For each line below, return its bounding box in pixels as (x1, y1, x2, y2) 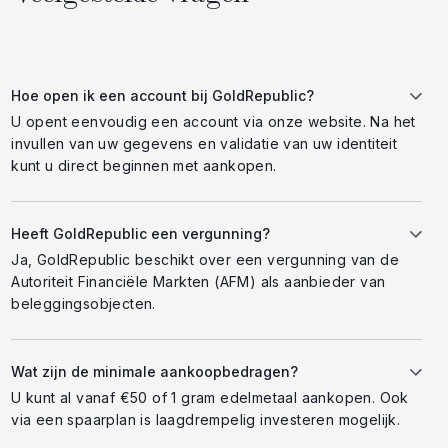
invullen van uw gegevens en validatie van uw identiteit (11, 135, 398, 153)
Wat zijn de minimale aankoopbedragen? (11, 363, 299, 381)
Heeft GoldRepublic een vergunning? (11, 225, 271, 243)
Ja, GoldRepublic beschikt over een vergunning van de (11, 251, 399, 269)
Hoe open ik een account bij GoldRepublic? (11, 87, 315, 105)
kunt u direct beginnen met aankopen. (11, 157, 277, 175)
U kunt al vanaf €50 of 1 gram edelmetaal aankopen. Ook (11, 389, 409, 407)
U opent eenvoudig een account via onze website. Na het (11, 113, 416, 131)
